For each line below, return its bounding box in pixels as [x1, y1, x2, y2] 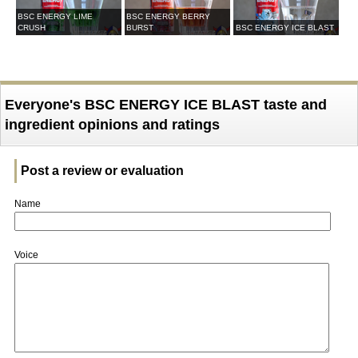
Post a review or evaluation [20, 164, 184, 178]
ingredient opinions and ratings [4, 117, 220, 133]
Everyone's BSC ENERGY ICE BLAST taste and [4, 97, 327, 113]
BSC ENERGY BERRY [126, 11, 211, 21]
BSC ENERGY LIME [18, 11, 93, 21]
